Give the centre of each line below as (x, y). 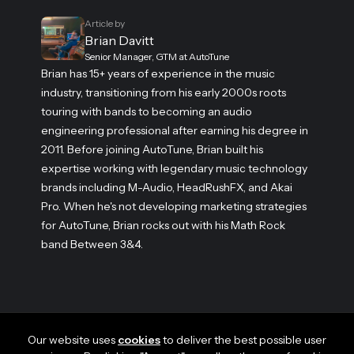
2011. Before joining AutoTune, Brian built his (152, 150)
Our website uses (73, 340)
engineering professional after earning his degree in (175, 131)
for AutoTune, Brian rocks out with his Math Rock (163, 226)
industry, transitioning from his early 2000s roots (164, 93)
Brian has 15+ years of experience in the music (158, 74)
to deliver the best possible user (243, 340)
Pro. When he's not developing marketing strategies (174, 207)
